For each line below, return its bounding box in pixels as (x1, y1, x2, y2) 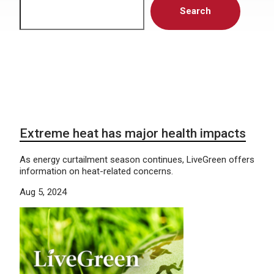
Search (180, 6, 211, 17)
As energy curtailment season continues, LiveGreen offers (20, 154, 254, 165)
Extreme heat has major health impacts (20, 126, 246, 141)
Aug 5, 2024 (20, 187, 67, 198)
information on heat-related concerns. (20, 166, 173, 177)
